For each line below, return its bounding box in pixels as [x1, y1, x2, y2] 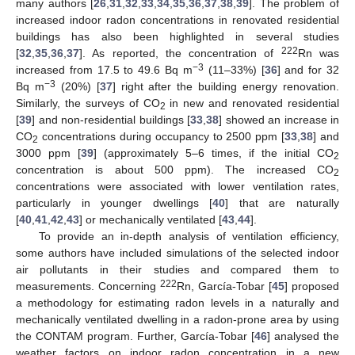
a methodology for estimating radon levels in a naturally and [16, 296, 339, 309]
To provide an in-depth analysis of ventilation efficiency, [38, 229, 339, 242]
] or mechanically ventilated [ [79, 212, 222, 226]
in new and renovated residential [165, 96, 340, 109]
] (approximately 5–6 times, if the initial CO [94, 146, 334, 159]
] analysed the [267, 329, 339, 342]
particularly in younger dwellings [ [16, 196, 213, 209]
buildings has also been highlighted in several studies [16, 29, 339, 43]
